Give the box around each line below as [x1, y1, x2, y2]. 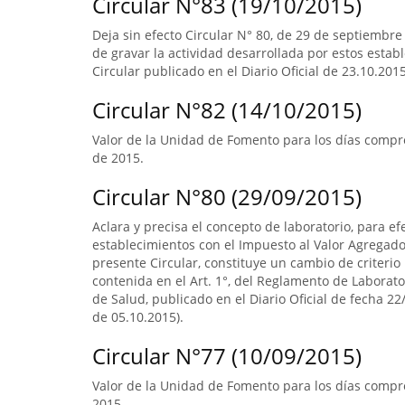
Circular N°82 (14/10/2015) [92, 95, 362, 125]
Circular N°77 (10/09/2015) [92, 341, 362, 371]
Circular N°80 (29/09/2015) [92, 182, 362, 212]
